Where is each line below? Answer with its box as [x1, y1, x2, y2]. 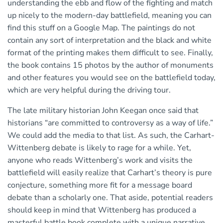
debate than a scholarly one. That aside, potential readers [7, 192, 213, 203]
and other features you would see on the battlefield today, [7, 72, 216, 83]
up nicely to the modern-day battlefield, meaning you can [7, 9, 212, 21]
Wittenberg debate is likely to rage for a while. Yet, [7, 142, 191, 153]
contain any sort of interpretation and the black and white [7, 34, 212, 46]
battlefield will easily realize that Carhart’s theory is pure [7, 167, 212, 178]
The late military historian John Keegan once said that [7, 105, 199, 116]
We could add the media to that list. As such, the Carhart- [7, 129, 215, 141]
